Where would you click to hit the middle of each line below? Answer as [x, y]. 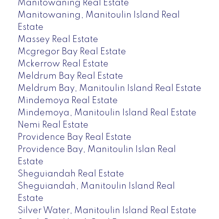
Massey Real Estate [58, 39]
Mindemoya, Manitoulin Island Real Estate [107, 113]
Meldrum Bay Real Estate [70, 76]
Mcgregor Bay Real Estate [72, 52]
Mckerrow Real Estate [63, 64]
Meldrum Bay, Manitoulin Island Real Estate [109, 88]
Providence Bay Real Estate [74, 137]
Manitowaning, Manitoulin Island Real [99, 15]
